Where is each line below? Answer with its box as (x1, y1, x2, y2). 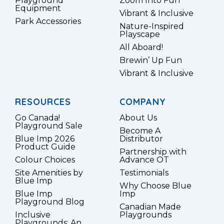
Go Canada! (15, 113, 60, 123)
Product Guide (15, 142, 75, 152)
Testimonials (119, 168, 168, 178)
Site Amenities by (15, 168, 83, 178)
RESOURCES (15, 96, 71, 108)
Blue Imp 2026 (15, 134, 74, 144)
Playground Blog (15, 197, 84, 207)
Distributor (119, 134, 163, 144)
